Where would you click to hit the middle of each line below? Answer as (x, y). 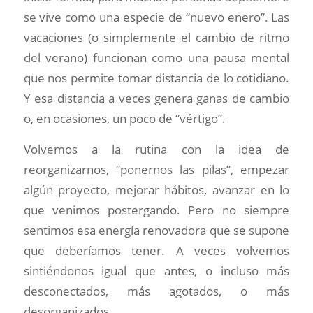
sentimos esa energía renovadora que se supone (156, 230)
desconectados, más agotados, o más (156, 291)
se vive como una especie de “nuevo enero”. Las (156, 17)
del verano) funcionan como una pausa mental (156, 58)
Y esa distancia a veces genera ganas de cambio (156, 99)
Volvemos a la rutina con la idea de (156, 149)
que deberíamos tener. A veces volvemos (156, 250)
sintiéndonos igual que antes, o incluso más (156, 270)
